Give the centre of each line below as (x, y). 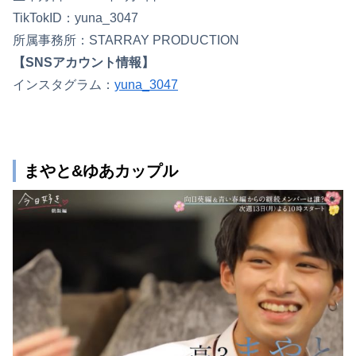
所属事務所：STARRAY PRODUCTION (126, 40)
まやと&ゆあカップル (101, 171)
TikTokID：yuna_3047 (75, 18)
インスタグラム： (64, 85)
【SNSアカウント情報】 (83, 62)
